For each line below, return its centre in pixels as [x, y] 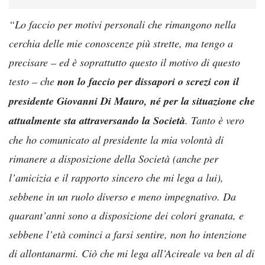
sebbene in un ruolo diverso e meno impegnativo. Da [122, 196]
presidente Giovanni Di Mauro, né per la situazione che [132, 101]
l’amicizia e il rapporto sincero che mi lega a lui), [116, 177]
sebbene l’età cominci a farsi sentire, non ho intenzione [128, 234]
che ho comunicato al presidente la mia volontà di [116, 139]
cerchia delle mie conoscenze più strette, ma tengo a [121, 43]
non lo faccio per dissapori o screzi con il [148, 81]
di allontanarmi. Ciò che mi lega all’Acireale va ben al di [132, 253]
